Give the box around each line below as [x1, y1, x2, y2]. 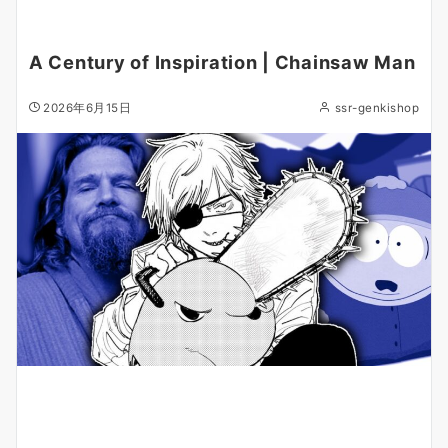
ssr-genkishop [334, 101, 419, 115]
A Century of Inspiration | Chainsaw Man [29, 51, 416, 73]
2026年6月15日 [43, 101, 132, 115]
